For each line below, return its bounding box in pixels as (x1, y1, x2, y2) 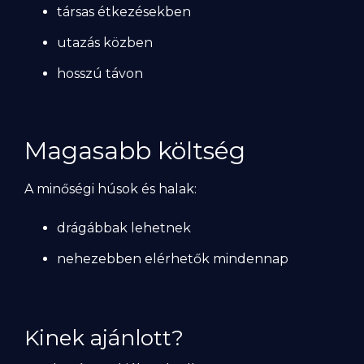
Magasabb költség (24, 136, 245, 166)
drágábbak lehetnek (57, 220, 191, 236)
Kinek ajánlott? (24, 325, 184, 351)
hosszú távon (57, 66, 143, 81)
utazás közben (57, 35, 153, 50)
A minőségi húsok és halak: (24, 181, 197, 197)
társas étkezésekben (57, 4, 191, 19)
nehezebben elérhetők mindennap (57, 251, 288, 266)
